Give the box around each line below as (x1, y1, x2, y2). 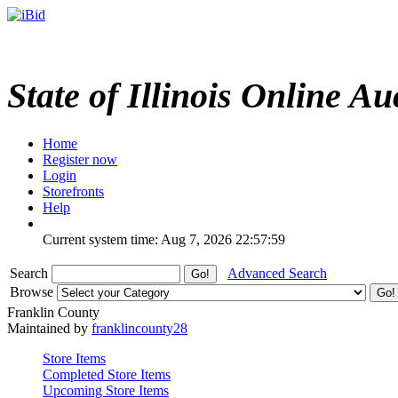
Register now (43, 151, 117, 167)
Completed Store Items (43, 366, 171, 382)
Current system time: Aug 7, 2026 (43, 231, 232, 247)
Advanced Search (227, 265, 327, 281)
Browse (10, 283, 57, 299)
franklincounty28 (92, 320, 187, 336)
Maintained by (7, 320, 92, 336)
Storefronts (43, 183, 104, 199)
